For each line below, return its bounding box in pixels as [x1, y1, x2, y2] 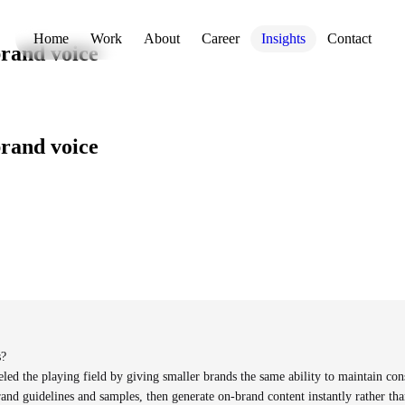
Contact [327, 31, 372, 46]
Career [202, 31, 240, 46]
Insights [261, 31, 306, 46]
